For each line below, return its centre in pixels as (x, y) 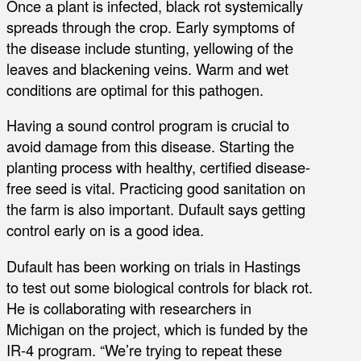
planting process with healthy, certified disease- (158, 167)
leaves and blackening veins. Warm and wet (147, 68)
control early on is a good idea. (105, 230)
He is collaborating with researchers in (129, 307)
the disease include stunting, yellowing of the (150, 48)
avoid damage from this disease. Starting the (150, 146)
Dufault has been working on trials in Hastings (154, 266)
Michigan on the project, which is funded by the (157, 328)
